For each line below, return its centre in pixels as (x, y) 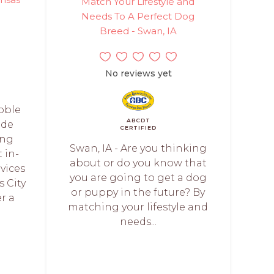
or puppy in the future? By (138, 192)
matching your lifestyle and (138, 207)
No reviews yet (138, 73)
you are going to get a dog (138, 177)
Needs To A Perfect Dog (138, 16)
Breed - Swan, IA (138, 31)
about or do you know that (138, 163)
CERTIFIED (138, 127)
